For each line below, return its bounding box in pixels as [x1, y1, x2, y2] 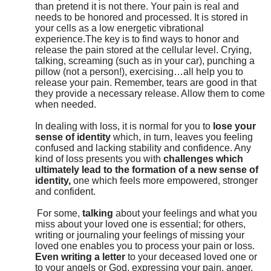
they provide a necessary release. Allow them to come [35, 88, 265, 99]
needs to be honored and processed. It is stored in [35, 11, 248, 22]
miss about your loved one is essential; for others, [35, 218, 246, 229]
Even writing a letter [35, 251, 125, 262]
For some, [37, 207, 82, 218]
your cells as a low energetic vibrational [35, 22, 204, 33]
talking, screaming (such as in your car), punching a [35, 55, 255, 66]
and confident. [35, 186, 96, 197]
